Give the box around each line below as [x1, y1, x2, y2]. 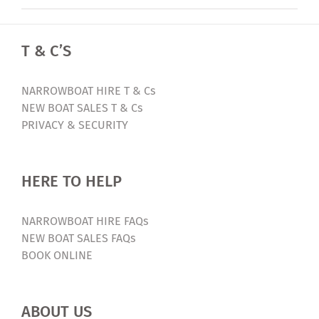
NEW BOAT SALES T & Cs [21, 101, 142, 115]
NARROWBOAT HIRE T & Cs [21, 84, 155, 98]
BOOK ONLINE [21, 249, 93, 263]
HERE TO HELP [21, 172, 122, 192]
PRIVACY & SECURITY [21, 118, 128, 132]
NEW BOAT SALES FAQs [21, 231, 135, 246]
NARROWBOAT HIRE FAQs [21, 214, 148, 229]
